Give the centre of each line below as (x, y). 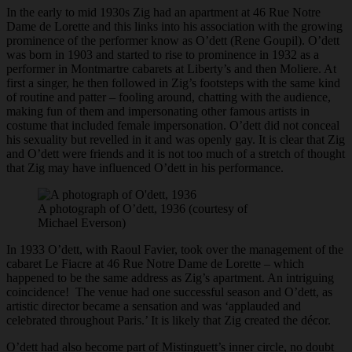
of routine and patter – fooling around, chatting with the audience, (169, 97)
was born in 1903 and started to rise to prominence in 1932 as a (163, 55)
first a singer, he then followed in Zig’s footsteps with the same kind (173, 83)
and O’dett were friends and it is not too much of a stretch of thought (176, 154)
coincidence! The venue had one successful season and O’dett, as (169, 292)
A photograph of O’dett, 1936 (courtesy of (143, 209)
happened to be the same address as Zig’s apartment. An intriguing (170, 278)
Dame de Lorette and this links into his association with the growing (174, 27)
